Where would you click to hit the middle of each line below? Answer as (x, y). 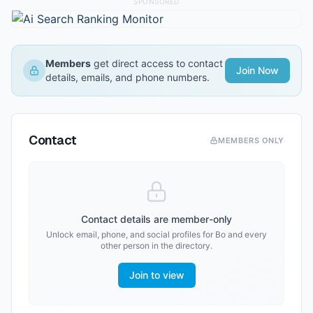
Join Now (257, 70)
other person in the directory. (156, 246)
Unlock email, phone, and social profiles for (131, 234)
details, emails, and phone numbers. (128, 77)
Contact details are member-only (156, 219)
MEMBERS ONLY (251, 140)
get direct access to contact (157, 63)
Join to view (156, 275)
